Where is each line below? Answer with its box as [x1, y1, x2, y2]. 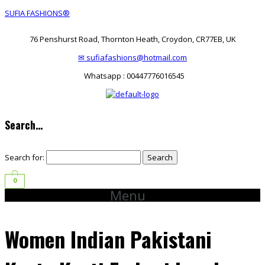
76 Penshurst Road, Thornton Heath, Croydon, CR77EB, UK [29, 34, 236, 44]
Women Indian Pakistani [5, 223, 212, 255]
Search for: [5, 152, 44, 163]
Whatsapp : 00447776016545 [80, 70, 185, 81]
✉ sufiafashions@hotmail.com [78, 52, 187, 63]
